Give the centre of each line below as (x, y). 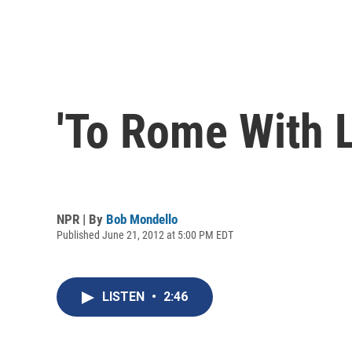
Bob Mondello (142, 219)
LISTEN (125, 297)
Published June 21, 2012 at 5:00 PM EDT (145, 235)
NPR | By (81, 219)
